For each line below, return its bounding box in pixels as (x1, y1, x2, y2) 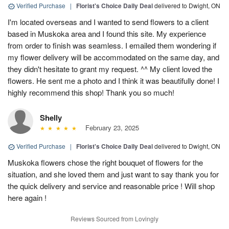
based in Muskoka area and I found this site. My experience (8, 28, 206, 39)
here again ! (8, 192, 47, 203)
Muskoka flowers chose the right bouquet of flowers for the (8, 157, 203, 168)
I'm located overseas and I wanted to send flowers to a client (8, 16, 209, 28)
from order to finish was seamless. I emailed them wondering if (8, 40, 216, 51)
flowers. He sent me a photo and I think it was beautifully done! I (8, 75, 219, 86)
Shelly (40, 112, 62, 124)
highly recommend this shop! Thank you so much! (8, 87, 174, 98)
